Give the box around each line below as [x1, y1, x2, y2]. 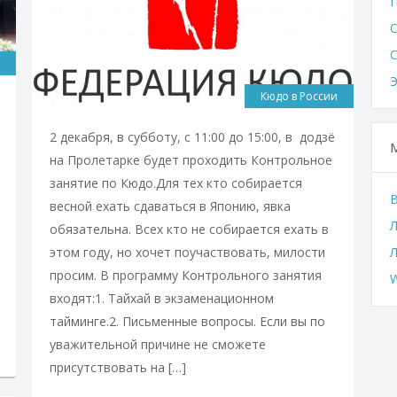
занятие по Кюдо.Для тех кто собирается [49, 174, 302, 191]
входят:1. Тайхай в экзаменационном [49, 289, 274, 307]
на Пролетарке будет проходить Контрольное [49, 151, 332, 168]
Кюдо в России [261, 88, 339, 104]
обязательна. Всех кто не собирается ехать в [49, 220, 329, 237]
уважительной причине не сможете [49, 335, 266, 353]
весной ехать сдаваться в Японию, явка [49, 197, 291, 214]
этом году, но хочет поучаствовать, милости [49, 243, 325, 261]
